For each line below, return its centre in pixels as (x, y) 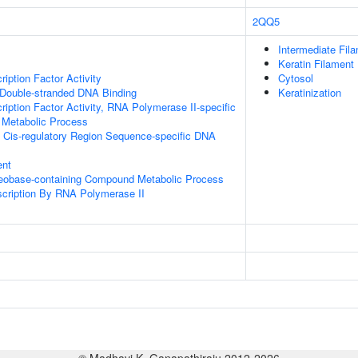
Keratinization (310, 92)
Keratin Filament (316, 64)
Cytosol (296, 78)
